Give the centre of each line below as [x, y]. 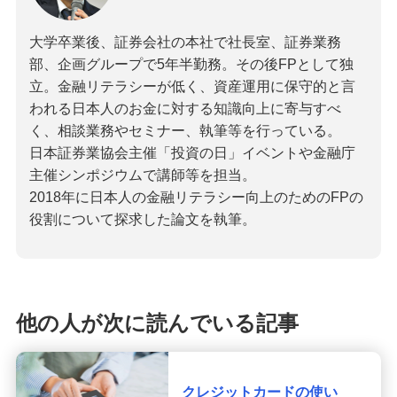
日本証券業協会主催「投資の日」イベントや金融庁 [192, 152]
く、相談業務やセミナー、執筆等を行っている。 [185, 130]
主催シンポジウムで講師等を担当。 [142, 175]
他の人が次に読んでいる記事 [157, 323]
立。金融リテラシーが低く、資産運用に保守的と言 [192, 86]
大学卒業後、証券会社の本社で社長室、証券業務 [185, 42]
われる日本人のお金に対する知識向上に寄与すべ [185, 108]
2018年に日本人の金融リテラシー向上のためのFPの [196, 197]
